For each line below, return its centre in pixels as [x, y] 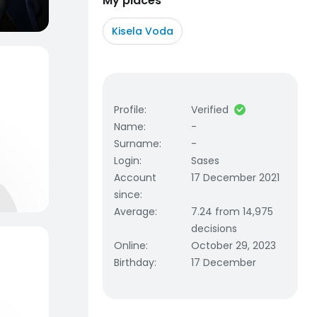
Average [134, 212]
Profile [129, 110]
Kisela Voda [143, 31]
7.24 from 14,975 [232, 212]
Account [135, 178]
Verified [210, 110]
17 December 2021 [236, 178]
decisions [214, 229]
